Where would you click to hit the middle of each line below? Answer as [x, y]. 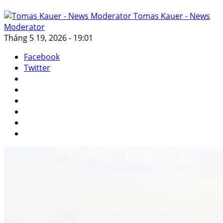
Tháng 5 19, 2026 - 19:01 [49, 38]
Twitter [37, 68]
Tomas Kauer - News [171, 16]
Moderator [24, 27]
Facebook [42, 57]
